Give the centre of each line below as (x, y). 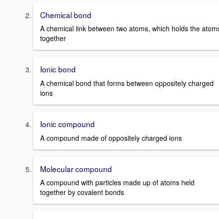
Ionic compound (67, 124)
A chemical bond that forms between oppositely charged (127, 83)
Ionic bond (58, 69)
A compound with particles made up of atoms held (117, 183)
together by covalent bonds (82, 192)
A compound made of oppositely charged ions (111, 138)
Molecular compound (76, 168)
